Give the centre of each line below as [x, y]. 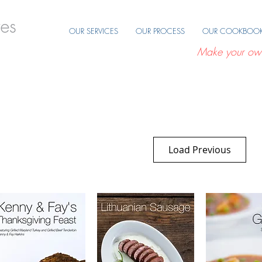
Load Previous [200, 150]
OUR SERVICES [94, 31]
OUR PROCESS [160, 31]
